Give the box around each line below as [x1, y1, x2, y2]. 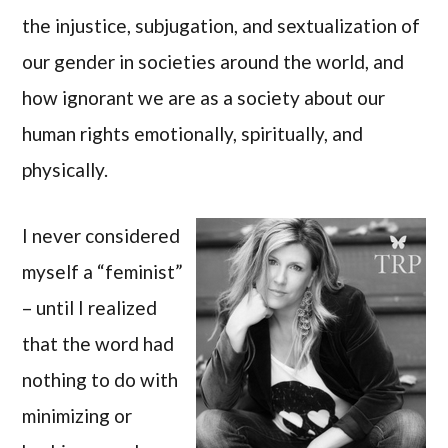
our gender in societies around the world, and [22, 49, 405, 73]
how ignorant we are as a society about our [22, 85, 386, 109]
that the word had [22, 332, 175, 356]
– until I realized [22, 296, 158, 320]
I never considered [22, 224, 181, 248]
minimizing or [22, 404, 133, 428]
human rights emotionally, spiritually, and [22, 121, 364, 145]
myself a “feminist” [22, 260, 184, 284]
